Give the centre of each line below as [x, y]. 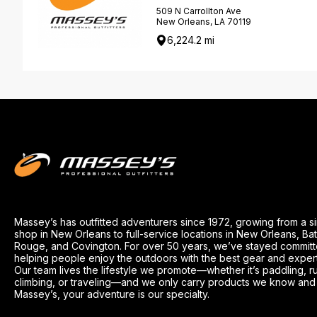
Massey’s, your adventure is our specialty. [112, 294]
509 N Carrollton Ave [199, 11]
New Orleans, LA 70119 [204, 22]
